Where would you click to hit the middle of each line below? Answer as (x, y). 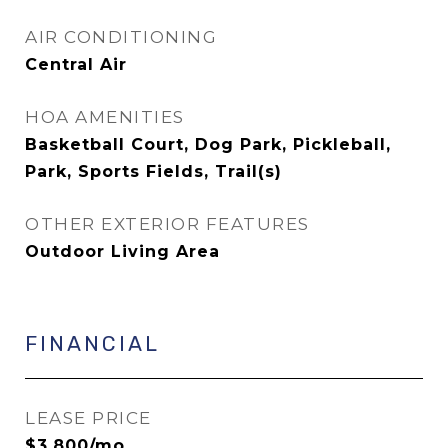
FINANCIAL (92, 343)
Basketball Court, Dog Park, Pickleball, (208, 144)
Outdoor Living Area (122, 251)
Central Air (76, 64)
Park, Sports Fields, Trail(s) (153, 171)
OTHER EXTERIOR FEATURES (167, 224)
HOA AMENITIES (105, 117)
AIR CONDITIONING (121, 37)
